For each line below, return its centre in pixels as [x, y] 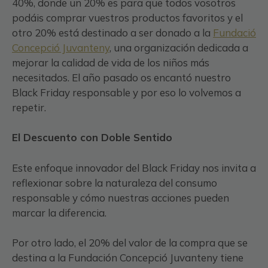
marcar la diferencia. [59, 212]
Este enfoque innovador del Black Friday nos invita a [134, 167]
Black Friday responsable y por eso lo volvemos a [127, 92]
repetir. [29, 107]
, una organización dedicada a [179, 47]
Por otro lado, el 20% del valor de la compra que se [130, 243]
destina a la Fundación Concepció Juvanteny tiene [128, 258]
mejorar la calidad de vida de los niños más [111, 62]
